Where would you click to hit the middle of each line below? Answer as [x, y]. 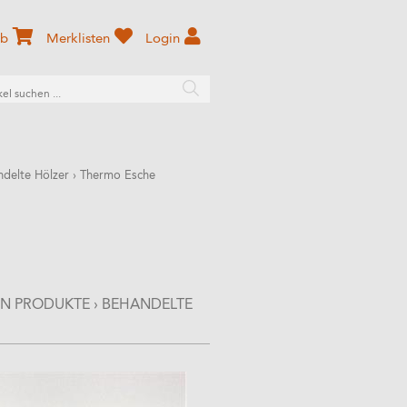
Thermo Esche [118, 176]
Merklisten [78, 40]
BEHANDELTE [147, 305]
